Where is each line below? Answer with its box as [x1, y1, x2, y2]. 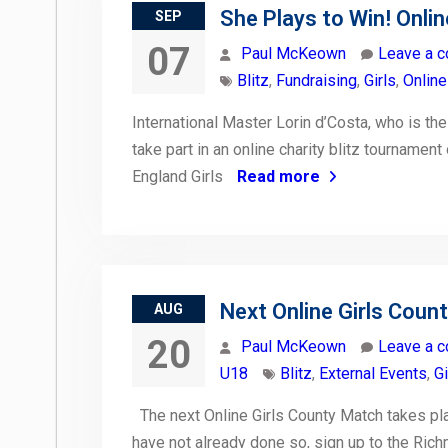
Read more [237, 167, 320, 187]
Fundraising [276, 71, 357, 91]
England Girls [132, 167, 227, 187]
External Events [319, 364, 427, 384]
